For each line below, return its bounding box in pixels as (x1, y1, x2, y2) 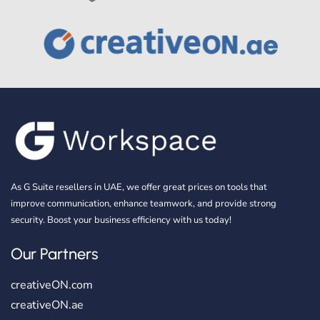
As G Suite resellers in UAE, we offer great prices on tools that (11, 181, 267, 194)
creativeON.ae (11, 296, 84, 313)
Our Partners (11, 244, 98, 264)
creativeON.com (11, 276, 93, 293)
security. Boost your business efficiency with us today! (11, 214, 231, 227)
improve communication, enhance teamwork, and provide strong (11, 197, 276, 211)
